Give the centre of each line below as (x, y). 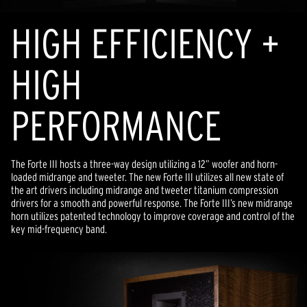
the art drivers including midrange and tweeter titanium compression (145, 190)
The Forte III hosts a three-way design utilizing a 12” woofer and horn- (144, 164)
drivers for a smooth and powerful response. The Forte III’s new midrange (152, 203)
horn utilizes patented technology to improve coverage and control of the (153, 216)
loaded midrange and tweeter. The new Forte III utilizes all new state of (147, 177)
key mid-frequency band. (59, 229)
